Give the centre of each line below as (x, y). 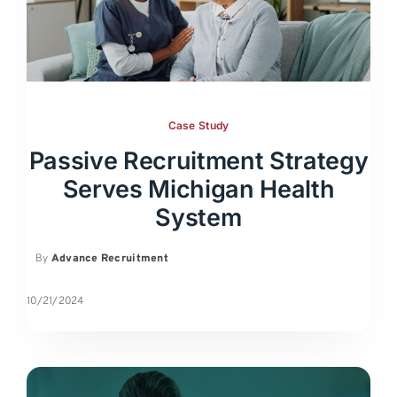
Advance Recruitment (109, 258)
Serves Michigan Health (198, 189)
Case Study (198, 125)
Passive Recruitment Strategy (198, 160)
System (198, 217)
